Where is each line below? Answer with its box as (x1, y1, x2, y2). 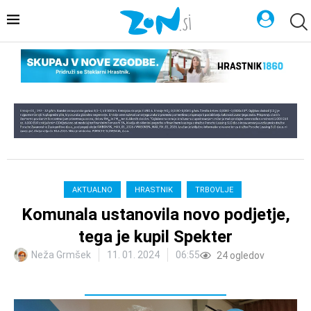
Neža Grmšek (31, 249, 91, 261)
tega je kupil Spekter (78, 227, 233, 247)
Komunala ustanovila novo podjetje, (21, 205, 290, 225)
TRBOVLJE (195, 185, 233, 195)
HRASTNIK (135, 185, 173, 195)
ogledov (228, 250, 264, 262)
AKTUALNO (72, 185, 112, 195)
